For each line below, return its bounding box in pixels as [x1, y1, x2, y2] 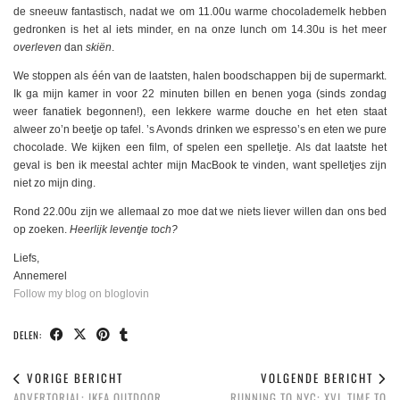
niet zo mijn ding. [13, 176, 96, 189]
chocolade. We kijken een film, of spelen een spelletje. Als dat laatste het [13, 140, 387, 154]
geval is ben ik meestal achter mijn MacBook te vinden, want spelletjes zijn [13, 158, 387, 171]
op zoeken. [13, 222, 70, 236]
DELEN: [13, 327, 46, 342]
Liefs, [13, 251, 39, 264]
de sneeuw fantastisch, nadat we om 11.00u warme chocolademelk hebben [13, 4, 387, 18]
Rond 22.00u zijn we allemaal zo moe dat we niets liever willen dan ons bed [13, 204, 387, 218]
